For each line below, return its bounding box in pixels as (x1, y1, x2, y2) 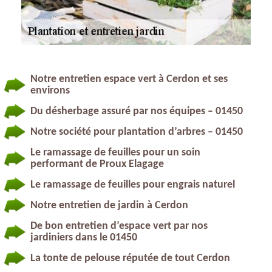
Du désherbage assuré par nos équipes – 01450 (30, 105, 243, 117)
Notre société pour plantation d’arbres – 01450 (30, 126, 243, 138)
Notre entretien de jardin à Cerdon (30, 199, 188, 211)
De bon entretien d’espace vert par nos (30, 220, 208, 232)
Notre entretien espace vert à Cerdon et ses (30, 73, 228, 85)
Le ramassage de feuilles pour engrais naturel (30, 178, 235, 191)
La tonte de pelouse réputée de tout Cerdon (30, 252, 230, 264)
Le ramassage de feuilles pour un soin (30, 146, 200, 158)
